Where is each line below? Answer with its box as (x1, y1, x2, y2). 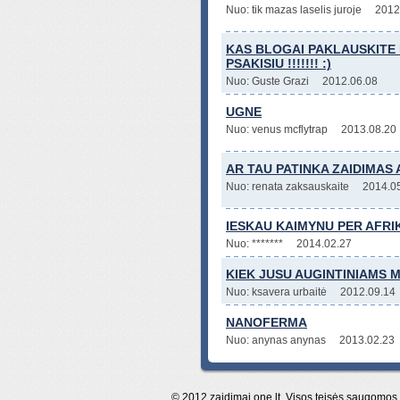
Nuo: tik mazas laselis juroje (226, 4, 362, 16)
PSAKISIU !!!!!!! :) (226, 56, 331, 71)
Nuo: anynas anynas (226, 334, 326, 346)
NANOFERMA (226, 315, 307, 329)
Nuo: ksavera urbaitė (226, 286, 327, 298)
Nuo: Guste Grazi (226, 75, 309, 87)
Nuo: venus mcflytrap (226, 123, 328, 136)
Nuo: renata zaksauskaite (226, 180, 349, 193)
